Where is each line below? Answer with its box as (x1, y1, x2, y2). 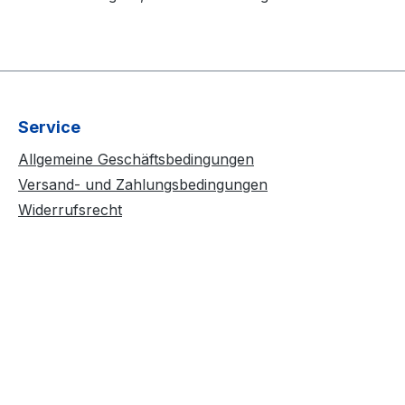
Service (18, 118, 80, 137)
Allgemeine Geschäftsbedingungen (18, 150, 254, 169)
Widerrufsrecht (18, 201, 122, 220)
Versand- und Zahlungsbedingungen (18, 175, 268, 194)
